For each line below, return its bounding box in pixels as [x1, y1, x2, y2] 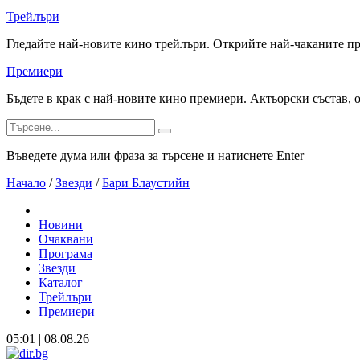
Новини [39, 218, 83, 231]
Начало [6, 176, 46, 190]
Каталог [39, 276, 83, 289]
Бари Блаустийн [102, 176, 190, 190]
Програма [39, 247, 92, 260]
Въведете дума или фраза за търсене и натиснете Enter [6, 149, 304, 162]
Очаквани [39, 232, 93, 246]
